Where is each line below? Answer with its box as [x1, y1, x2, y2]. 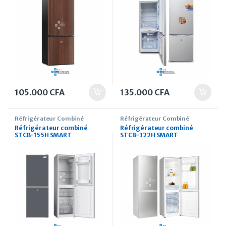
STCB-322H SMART [120, 131, 178, 139]
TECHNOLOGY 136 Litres [120, 138, 195, 146]
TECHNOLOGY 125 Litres [15, 138, 89, 146]
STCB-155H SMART [15, 131, 72, 139]
